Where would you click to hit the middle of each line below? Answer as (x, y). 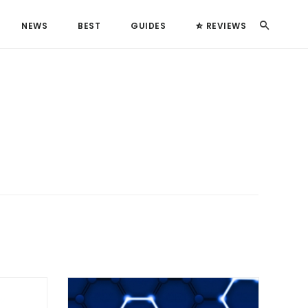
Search (276, 23)
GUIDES (148, 26)
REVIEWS (226, 26)
